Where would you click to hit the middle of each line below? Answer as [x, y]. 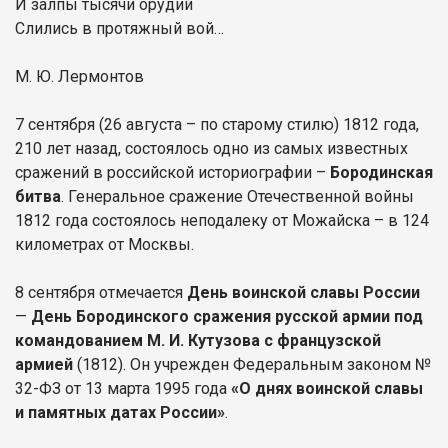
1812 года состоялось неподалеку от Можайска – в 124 [222, 220]
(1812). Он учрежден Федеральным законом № [252, 364]
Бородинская [381, 172]
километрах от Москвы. [104, 244]
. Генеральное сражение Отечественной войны [237, 196]
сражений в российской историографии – [172, 172]
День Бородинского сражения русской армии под [227, 316]
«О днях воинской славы [327, 388]
